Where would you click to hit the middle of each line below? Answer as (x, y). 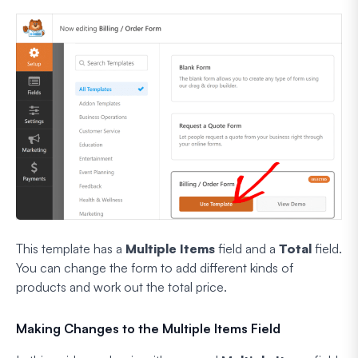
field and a (247, 248)
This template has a (71, 248)
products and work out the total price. (121, 286)
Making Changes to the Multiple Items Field (148, 328)
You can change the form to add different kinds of (155, 267)
